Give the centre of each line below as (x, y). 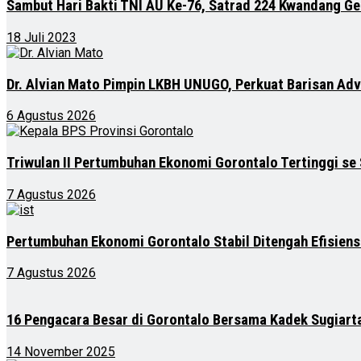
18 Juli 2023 (41, 37)
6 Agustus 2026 (51, 116)
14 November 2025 (61, 351)
